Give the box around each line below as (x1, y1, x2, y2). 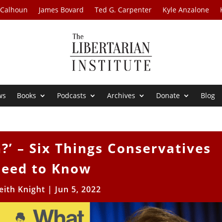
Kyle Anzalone (163, 5, 210, 14)
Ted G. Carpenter (95, 5, 152, 14)
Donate (156, 91, 180, 101)
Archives (107, 91, 136, 101)
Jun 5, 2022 (55, 184, 101, 195)
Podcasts (57, 91, 87, 101)
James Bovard (39, 5, 84, 14)
